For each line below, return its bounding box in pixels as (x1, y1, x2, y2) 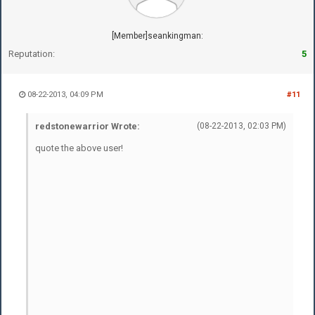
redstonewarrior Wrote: (35, 120, 140, 131)
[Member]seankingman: (112, 30, 203, 41)
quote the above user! (35, 142, 123, 153)
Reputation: (8, 48, 55, 59)
